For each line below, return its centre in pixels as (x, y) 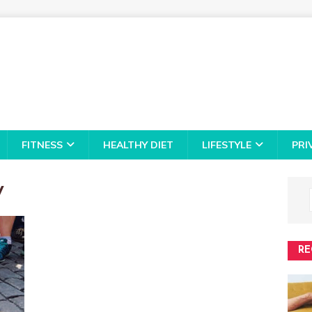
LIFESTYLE (227, 145)
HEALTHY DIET (138, 145)
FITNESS (42, 145)
